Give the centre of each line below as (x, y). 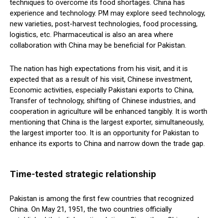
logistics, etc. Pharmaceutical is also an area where (91, 35)
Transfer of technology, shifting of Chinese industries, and (103, 101)
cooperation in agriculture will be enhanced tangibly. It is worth (109, 112)
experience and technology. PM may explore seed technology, (108, 13)
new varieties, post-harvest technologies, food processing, (104, 24)
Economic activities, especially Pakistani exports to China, (102, 90)
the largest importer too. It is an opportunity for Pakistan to (104, 133)
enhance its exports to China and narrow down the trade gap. (107, 144)
